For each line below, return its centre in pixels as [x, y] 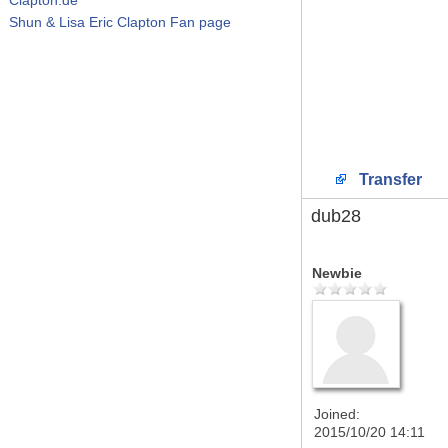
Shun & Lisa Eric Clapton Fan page [120, 21]
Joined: [337, 414]
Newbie [337, 273]
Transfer [388, 179]
